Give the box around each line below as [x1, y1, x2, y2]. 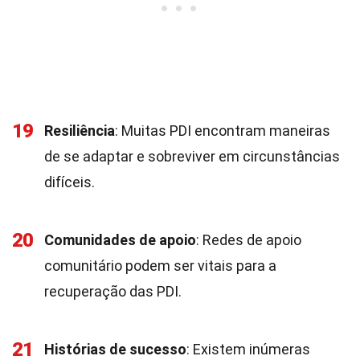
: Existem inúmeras [186, 341, 310, 358]
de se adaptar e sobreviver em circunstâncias [44, 148, 340, 165]
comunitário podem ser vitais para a [44, 257, 276, 274]
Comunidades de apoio [44, 231, 196, 248]
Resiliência [44, 122, 115, 139]
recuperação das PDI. [44, 283, 182, 300]
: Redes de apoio [196, 231, 301, 248]
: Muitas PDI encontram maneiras [115, 122, 330, 139]
